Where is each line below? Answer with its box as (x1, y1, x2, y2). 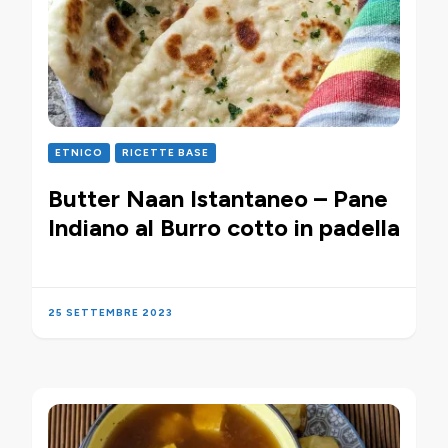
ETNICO (55, 146, 103, 160)
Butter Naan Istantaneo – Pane (48, 184, 388, 214)
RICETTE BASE (122, 146, 209, 160)
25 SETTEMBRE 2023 (48, 306, 173, 320)
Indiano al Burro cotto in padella (48, 213, 400, 243)
